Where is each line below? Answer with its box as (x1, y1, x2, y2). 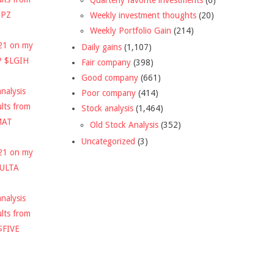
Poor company (81, 87, 136, 98)
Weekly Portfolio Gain (90, 25, 171, 35)
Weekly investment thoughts (90, 10, 196, 20)
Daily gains (81, 42, 122, 52)
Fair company (81, 57, 131, 67)
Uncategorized (81, 136, 135, 146)
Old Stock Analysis (90, 119, 158, 130)
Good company (81, 72, 138, 83)
